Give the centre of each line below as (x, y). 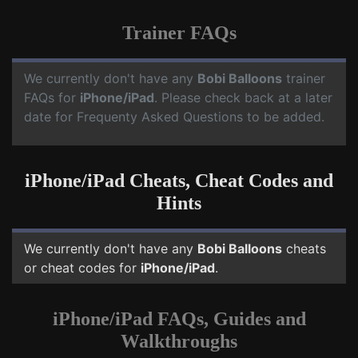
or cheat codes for (82, 268)
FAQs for (52, 97)
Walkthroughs (179, 341)
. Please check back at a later (243, 97)
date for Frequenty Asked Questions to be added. (174, 117)
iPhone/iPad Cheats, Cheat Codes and (179, 181)
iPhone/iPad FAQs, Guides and (179, 319)
